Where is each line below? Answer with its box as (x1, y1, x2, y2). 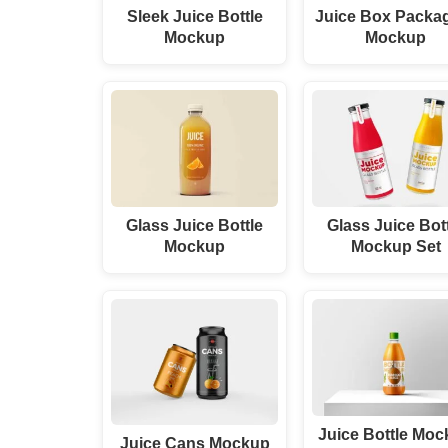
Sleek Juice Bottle (126, 7, 263, 26)
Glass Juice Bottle (126, 216, 264, 235)
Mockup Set (350, 237, 441, 256)
